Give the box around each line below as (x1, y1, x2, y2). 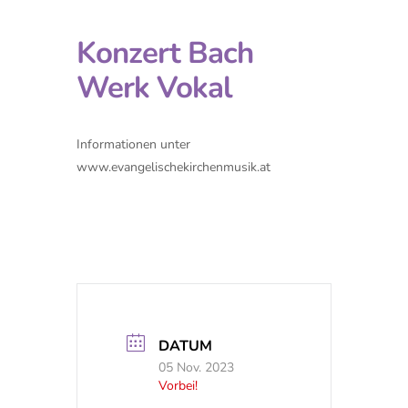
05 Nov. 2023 (158, 359, 234, 376)
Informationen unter (76, 136, 190, 153)
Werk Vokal (76, 67, 232, 108)
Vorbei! (158, 377, 198, 394)
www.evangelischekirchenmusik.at (76, 158, 270, 176)
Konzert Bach (76, 33, 253, 74)
